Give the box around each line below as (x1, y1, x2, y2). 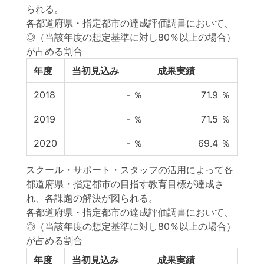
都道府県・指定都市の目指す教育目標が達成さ (26, 178, 224, 190)
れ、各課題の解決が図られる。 (26, 192, 158, 204)
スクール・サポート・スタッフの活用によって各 (26, 164, 233, 176)
